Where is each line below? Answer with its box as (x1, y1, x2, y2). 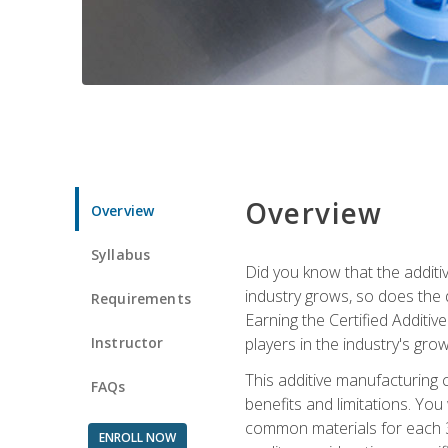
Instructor (91, 332, 164, 352)
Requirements (91, 288, 191, 308)
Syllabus (91, 244, 151, 264)
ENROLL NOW (98, 428, 176, 446)
